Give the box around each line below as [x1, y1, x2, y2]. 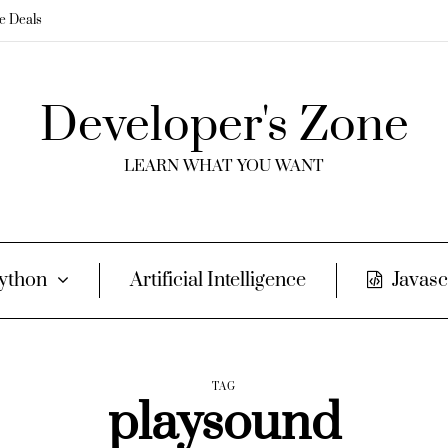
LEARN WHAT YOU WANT [124, 156, 324, 176]
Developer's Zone [39, 96, 409, 156]
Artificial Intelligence [130, 268, 306, 293]
